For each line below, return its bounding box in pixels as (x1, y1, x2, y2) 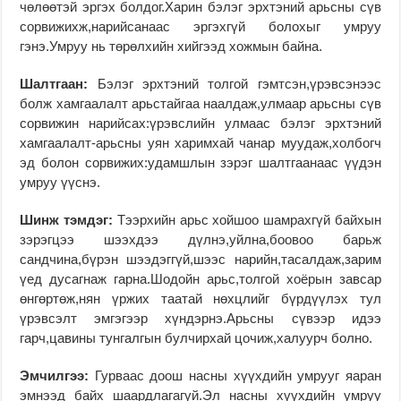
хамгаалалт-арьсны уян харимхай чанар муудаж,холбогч (20, 134, 381, 150)
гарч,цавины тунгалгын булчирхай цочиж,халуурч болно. (20, 329, 373, 346)
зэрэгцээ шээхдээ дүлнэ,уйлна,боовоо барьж (20, 231, 381, 247)
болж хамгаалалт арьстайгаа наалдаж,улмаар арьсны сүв (20, 95, 381, 111)
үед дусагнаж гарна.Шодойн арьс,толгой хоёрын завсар (20, 270, 381, 286)
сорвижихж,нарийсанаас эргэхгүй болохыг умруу (20, 18, 381, 34)
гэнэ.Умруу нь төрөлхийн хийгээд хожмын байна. (20, 38, 323, 54)
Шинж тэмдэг (20, 211, 108, 227)
